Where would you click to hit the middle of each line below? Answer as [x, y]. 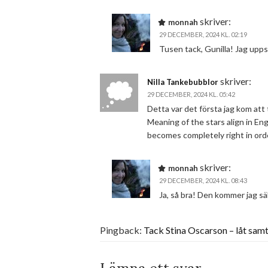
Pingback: [122, 230]
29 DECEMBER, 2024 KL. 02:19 [203, 34]
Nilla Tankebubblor [183, 82]
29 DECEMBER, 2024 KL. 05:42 [191, 94]
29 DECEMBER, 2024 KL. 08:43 [203, 180]
